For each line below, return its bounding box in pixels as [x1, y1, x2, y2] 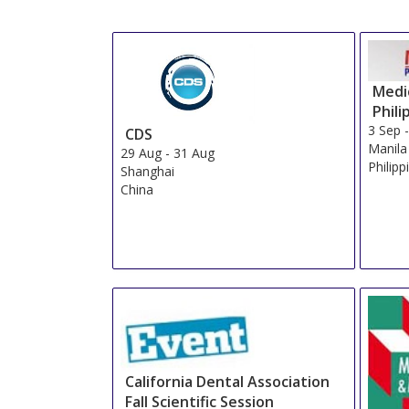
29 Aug [120, 144, 162, 163]
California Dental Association [124, 372, 330, 393]
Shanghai [120, 163, 174, 181]
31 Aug [173, 144, 215, 163]
